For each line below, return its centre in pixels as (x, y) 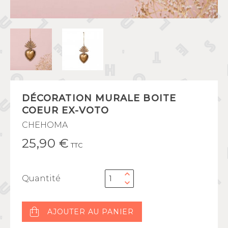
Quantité (41, 178)
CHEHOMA (45, 125)
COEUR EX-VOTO (66, 110)
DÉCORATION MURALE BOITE (99, 98)
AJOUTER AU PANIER (91, 211)
